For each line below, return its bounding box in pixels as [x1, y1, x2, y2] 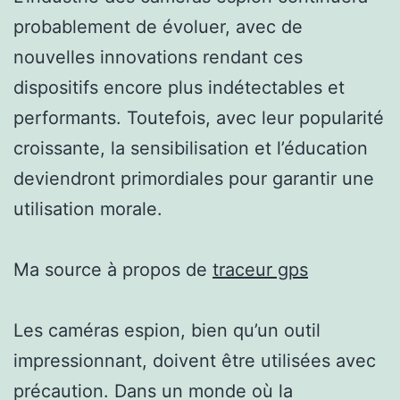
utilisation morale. [13, 197, 162, 220]
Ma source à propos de [13, 258, 212, 280]
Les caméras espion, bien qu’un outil [13, 319, 321, 341]
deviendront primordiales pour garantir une [13, 167, 374, 189]
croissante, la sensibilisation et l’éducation [13, 137, 368, 159]
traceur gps [212, 258, 308, 280]
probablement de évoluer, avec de [13, 15, 303, 37]
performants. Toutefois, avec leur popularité [13, 106, 384, 129]
